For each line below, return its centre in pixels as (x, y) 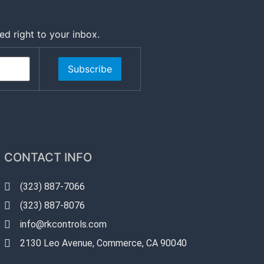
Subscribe (90, 69)
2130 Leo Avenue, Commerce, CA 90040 (104, 243)
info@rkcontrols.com (64, 224)
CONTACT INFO (48, 157)
